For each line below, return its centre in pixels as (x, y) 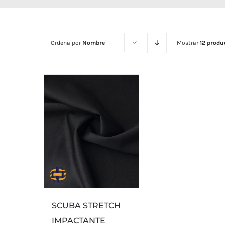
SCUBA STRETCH (86, 205)
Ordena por (67, 43)
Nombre (94, 43)
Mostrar (188, 43)
